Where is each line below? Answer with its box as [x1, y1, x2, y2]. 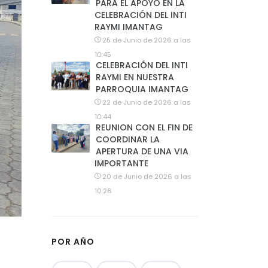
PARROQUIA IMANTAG [96, 83, 188, 95]
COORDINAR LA [96, 133, 160, 145]
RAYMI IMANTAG [95, 21, 163, 33]
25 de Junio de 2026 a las [102, 35, 191, 45]
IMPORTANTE [95, 157, 148, 169]
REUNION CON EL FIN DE [96, 121, 193, 133]
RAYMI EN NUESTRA [96, 71, 174, 83]
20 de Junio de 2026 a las [102, 172, 191, 181]
